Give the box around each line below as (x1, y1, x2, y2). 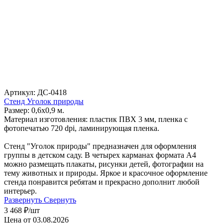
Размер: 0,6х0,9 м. (4, 106, 66, 114)
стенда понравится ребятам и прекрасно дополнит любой (4, 177, 200, 186)
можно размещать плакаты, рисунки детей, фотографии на (4, 159, 204, 168)
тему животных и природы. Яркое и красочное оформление (4, 168, 208, 177)
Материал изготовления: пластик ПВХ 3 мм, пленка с (4, 114, 188, 123)
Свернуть (44, 195, 76, 204)
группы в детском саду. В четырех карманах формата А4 (4, 150, 196, 159)
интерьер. (4, 186, 37, 195)
